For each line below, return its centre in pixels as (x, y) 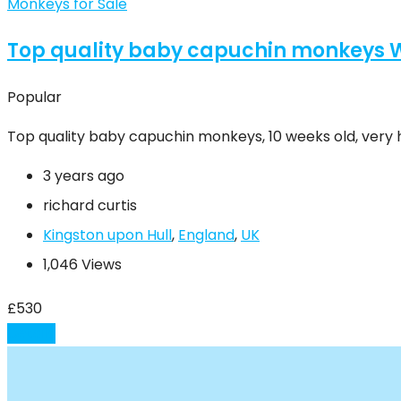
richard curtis (90, 206)
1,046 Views (82, 265)
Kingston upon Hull (107, 235)
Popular (34, 98)
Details (31, 334)
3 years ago (84, 176)
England (206, 235)
